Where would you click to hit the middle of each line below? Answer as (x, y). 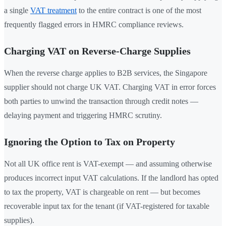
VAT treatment (53, 11)
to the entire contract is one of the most (139, 11)
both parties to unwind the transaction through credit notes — (101, 101)
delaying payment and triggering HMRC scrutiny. (83, 116)
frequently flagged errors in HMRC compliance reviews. (94, 25)
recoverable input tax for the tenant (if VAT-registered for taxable (107, 206)
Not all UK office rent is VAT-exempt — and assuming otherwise (108, 164)
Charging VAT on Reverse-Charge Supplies (97, 51)
